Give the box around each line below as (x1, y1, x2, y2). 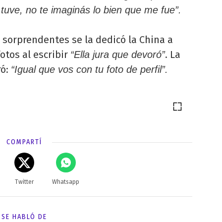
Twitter (14, 178, 34, 185)
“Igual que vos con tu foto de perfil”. (11, 63, 168, 75)
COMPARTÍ (6, 137, 42, 146)
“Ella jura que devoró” (70, 49, 165, 60)
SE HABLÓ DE (1, 212, 47, 221)
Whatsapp (52, 178, 80, 185)
